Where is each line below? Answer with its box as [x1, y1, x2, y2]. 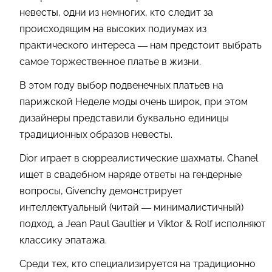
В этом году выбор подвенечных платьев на [19, 79, 223, 91]
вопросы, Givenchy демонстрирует [19, 185, 183, 197]
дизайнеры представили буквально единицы [19, 112, 229, 124]
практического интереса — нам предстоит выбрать [19, 39, 262, 51]
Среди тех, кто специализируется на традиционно [19, 257, 256, 270]
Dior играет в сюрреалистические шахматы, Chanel [19, 152, 258, 164]
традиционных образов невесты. [19, 128, 172, 140]
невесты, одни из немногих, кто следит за [19, 6, 213, 18]
